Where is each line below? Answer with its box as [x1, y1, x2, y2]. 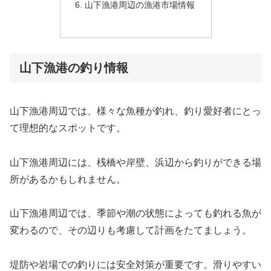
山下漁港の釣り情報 [19, 61, 128, 75]
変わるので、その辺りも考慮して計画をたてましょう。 [10, 225, 252, 236]
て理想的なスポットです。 [10, 122, 126, 133]
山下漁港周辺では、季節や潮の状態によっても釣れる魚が [10, 208, 261, 219]
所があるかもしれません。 [10, 174, 126, 184]
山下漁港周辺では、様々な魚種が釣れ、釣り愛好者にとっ [10, 105, 261, 116]
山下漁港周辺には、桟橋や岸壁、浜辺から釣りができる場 [10, 157, 261, 168]
